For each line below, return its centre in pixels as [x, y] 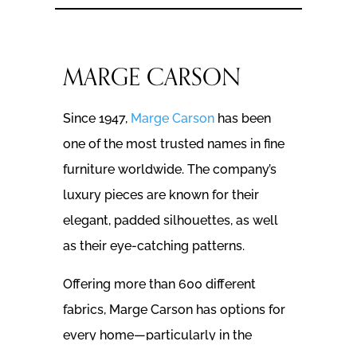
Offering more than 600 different [159, 284]
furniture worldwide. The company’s [169, 169]
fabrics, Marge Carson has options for [174, 309]
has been [242, 118]
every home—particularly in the [157, 335]
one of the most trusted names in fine [173, 143]
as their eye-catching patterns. [153, 245]
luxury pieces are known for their [161, 194]
